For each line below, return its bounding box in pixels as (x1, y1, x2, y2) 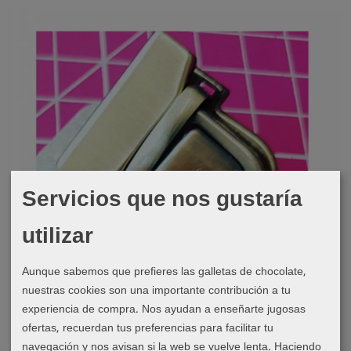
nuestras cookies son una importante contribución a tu (22, 280, 291, 300)
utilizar (22, 218, 93, 255)
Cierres (296, 323, 336, 344)
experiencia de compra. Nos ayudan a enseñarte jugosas (22, 299, 306, 319)
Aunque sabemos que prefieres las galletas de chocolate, (22, 262, 306, 281)
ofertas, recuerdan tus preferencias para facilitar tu (22, 318, 273, 338)
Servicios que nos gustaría (22, 181, 302, 219)
